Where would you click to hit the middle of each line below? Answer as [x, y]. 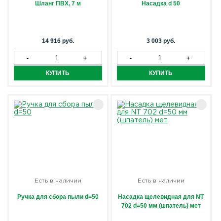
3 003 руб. [161, 41]
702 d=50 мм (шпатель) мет [161, 206]
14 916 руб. [58, 41]
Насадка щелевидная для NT [161, 197]
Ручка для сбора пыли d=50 [58, 197]
